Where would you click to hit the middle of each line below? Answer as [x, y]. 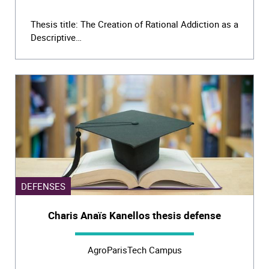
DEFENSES [43, 186]
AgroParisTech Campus [134, 249]
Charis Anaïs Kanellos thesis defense [134, 215]
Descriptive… [56, 37]
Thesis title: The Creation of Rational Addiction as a [134, 24]
